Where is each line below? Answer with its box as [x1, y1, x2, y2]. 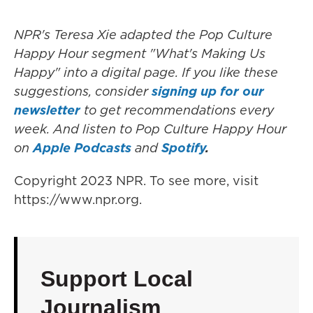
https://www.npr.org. [14, 190, 142, 208]
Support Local [40, 265, 193, 291]
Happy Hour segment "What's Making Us [14, 44, 265, 62]
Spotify [161, 138, 205, 156]
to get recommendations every [84, 101, 274, 119]
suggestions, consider [14, 82, 152, 100]
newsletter [14, 101, 80, 119]
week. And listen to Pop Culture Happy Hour [14, 119, 286, 138]
